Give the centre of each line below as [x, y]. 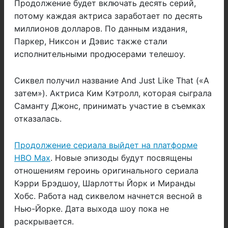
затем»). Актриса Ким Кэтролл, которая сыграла [113, 93]
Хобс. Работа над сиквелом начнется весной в [108, 196]
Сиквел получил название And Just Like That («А [112, 81]
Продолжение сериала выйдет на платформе [106, 145]
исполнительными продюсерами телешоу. [100, 54]
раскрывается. [44, 222]
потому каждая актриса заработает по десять [108, 16]
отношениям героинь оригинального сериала [106, 171]
